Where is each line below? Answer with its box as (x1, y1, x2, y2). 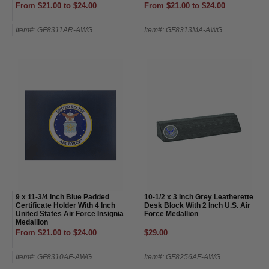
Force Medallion (144, 209, 198, 218)
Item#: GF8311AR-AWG (16, 25, 92, 34)
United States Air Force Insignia (16, 209, 124, 218)
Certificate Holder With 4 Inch (16, 201, 115, 210)
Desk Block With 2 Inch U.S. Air (144, 201, 250, 210)
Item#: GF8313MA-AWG (144, 25, 222, 34)
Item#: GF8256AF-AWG (144, 252, 220, 261)
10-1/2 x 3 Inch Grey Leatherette (144, 192, 253, 201)
